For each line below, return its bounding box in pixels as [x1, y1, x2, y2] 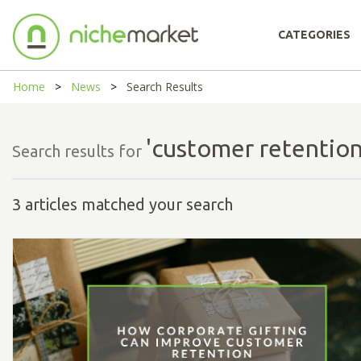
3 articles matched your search [12, 194, 233, 214]
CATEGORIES [278, 28, 351, 41]
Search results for [12, 142, 146, 160]
